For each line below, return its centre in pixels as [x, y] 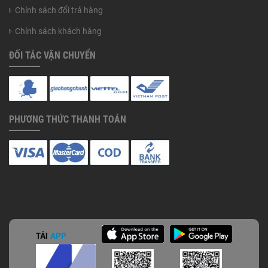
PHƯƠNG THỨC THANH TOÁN [68, 119]
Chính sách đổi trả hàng [59, 10]
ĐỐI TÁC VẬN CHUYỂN [52, 55]
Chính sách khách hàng [58, 31]
